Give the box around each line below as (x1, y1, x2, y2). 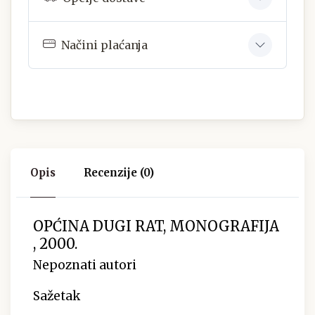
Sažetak (33, 288, 80, 304)
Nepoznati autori (33, 257, 136, 274)
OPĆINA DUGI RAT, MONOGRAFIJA (33, 217, 279, 236)
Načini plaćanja (61, 37, 148, 52)
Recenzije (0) (84, 166, 154, 180)
